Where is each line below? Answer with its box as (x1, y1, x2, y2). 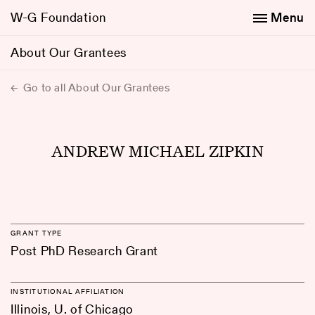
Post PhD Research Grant (11, 242, 159, 259)
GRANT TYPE (11, 228, 63, 238)
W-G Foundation (11, 8, 107, 26)
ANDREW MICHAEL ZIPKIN (51, 140, 264, 161)
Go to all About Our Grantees (20, 79, 171, 96)
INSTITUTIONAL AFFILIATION (11, 286, 125, 296)
